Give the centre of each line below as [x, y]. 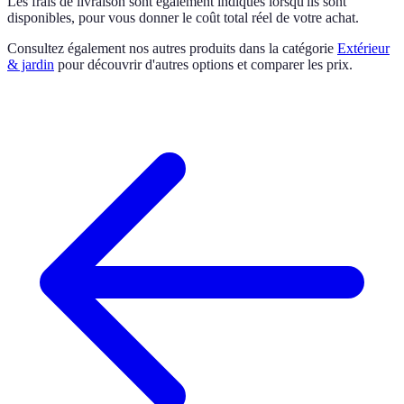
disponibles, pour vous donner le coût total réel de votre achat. [183, 17]
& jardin [31, 64]
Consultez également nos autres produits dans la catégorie [170, 48]
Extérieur [363, 48]
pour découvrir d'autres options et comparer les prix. [203, 64]
